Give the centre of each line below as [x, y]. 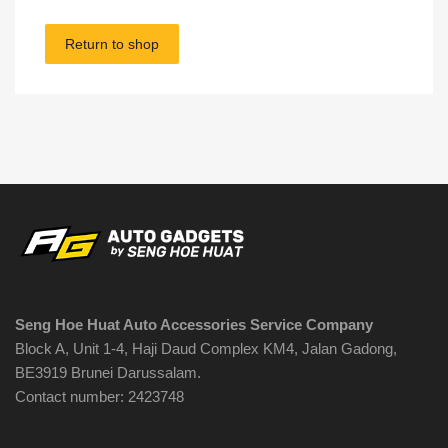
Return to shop [112, 44]
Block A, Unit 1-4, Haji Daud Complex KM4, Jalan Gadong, [206, 349]
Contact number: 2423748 [99, 397]
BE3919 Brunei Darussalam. [108, 373]
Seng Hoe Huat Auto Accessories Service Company [194, 325]
